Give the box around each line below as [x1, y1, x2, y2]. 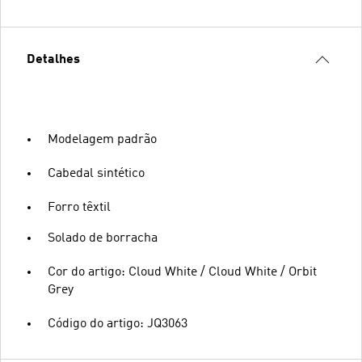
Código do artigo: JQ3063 [48, 317, 187, 330]
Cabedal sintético [48, 166, 145, 180]
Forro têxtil [48, 200, 111, 214]
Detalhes [27, 53, 80, 66]
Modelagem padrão [48, 133, 157, 146]
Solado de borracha [48, 231, 158, 245]
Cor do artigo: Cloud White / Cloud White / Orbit [48, 265, 317, 279]
